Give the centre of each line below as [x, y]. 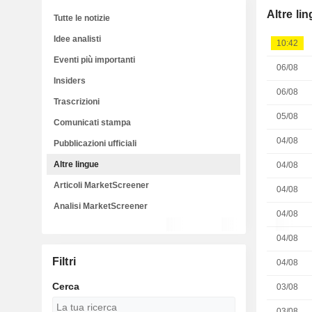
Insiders [70, 81]
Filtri [64, 262]
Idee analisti [77, 39]
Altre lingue [76, 164]
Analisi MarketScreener [101, 206]
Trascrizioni [77, 102]
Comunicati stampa [92, 123]
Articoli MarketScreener [101, 185]
